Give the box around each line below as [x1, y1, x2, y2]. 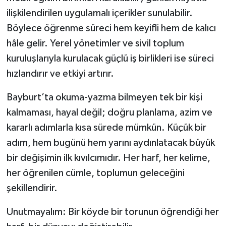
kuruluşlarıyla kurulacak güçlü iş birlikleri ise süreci [6, 53, 214, 64]
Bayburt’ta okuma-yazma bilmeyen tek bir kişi [6, 92, 202, 103]
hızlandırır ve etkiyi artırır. [6, 69, 114, 79]
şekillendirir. [6, 183, 58, 194]
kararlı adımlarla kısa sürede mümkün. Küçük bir [6, 123, 206, 133]
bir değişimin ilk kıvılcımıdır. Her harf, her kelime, [6, 153, 210, 163]
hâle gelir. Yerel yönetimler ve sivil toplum [6, 38, 184, 49]
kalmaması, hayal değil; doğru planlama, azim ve [6, 107, 212, 118]
